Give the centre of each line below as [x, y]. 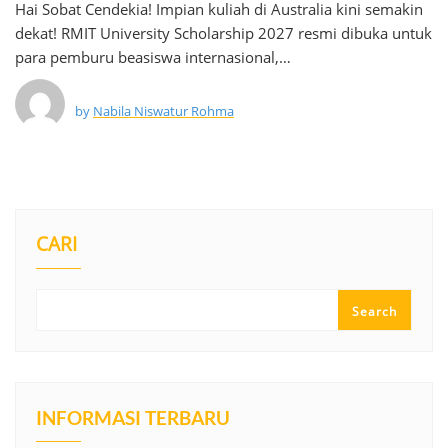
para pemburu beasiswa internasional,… [153, 57]
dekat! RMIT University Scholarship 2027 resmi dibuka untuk [223, 33]
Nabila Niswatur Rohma [163, 111]
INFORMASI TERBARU [133, 417]
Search [374, 311]
